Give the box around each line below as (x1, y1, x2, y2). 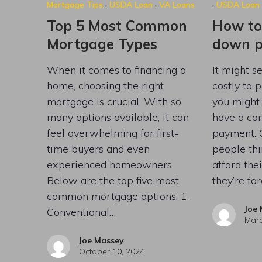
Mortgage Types (46, 35, 157, 53)
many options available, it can (46, 110, 189, 124)
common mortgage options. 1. (46, 189, 189, 203)
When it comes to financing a (46, 63, 186, 77)
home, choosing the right (46, 78, 164, 92)
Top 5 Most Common (46, 16, 187, 35)
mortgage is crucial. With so (46, 94, 181, 108)
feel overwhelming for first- (46, 126, 179, 140)
